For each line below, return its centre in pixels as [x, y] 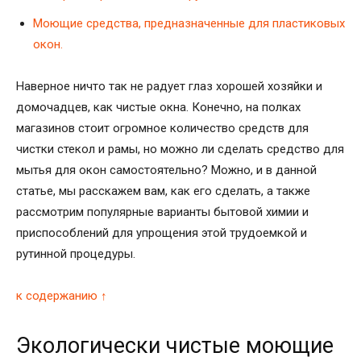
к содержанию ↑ [62, 295]
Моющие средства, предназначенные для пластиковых [189, 23]
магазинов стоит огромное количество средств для [162, 128]
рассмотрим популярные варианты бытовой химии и [162, 212]
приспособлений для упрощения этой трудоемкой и [162, 232]
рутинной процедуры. [76, 253]
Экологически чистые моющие [175, 345]
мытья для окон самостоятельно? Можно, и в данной [166, 170]
